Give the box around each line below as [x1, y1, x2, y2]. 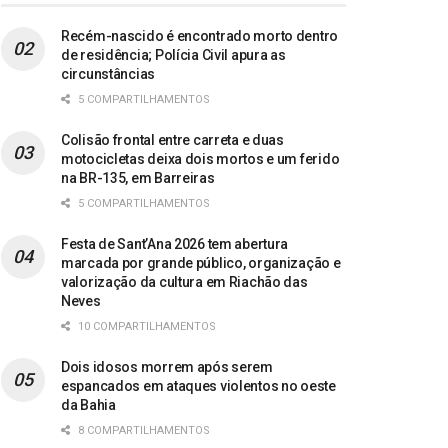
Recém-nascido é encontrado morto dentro [61, 28, 339, 45]
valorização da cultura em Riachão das [61, 274, 308, 291]
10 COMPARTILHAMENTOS [75, 320, 216, 334]
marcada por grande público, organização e [61, 255, 341, 272]
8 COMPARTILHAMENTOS [75, 424, 210, 438]
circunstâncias [61, 66, 156, 83]
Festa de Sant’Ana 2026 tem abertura [61, 236, 289, 253]
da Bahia [61, 397, 116, 414]
